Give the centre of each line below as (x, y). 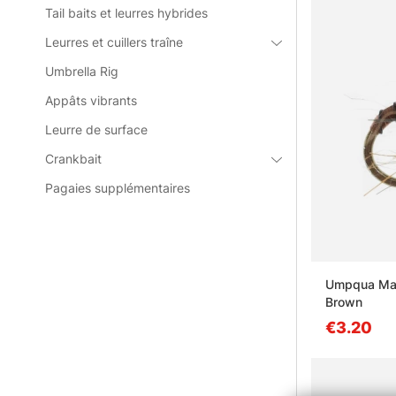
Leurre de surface (97, 129)
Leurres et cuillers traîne (114, 42)
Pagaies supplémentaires (118, 188)
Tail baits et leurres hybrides (127, 13)
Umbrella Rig (82, 71)
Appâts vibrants (91, 100)
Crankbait (74, 159)
